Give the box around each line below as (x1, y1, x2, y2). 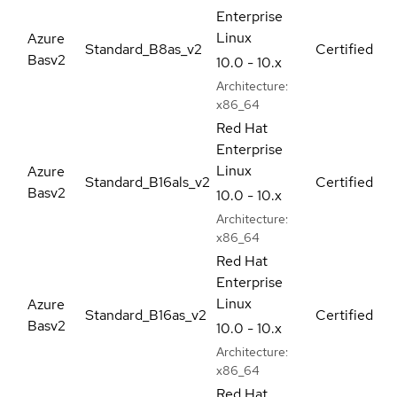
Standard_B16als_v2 (85, 172, 210, 191)
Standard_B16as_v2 (85, 305, 206, 324)
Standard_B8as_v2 (85, 39, 202, 58)
